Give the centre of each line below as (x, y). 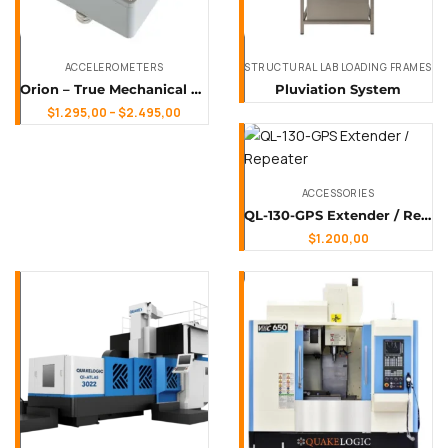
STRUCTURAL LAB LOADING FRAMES (338, 67)
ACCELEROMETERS (114, 67)
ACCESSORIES (338, 193)
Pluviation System (338, 89)
